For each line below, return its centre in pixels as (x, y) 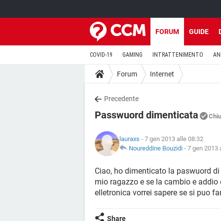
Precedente (121, 99)
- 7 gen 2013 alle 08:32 (171, 139)
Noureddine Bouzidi (156, 148)
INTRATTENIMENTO (178, 55)
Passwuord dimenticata (147, 115)
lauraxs (129, 139)
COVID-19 (101, 55)
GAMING (132, 55)
